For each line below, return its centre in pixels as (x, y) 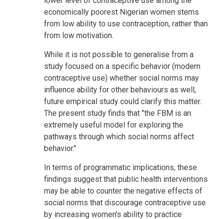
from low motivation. (79, 35)
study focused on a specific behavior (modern (122, 66)
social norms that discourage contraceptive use (125, 202)
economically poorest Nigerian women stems (121, 12)
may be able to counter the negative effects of (123, 191)
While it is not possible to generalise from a (119, 54)
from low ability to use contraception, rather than (126, 23)
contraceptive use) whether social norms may (121, 78)
